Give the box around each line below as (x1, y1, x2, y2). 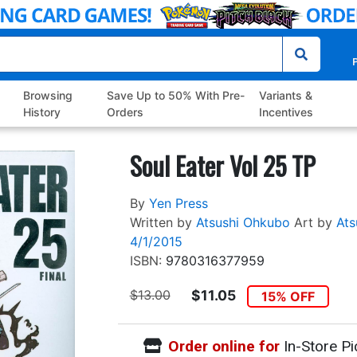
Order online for (167, 336, 280, 355)
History (23, 105, 61, 120)
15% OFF (261, 288, 315, 305)
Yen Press (148, 195, 208, 212)
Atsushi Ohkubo (195, 214, 290, 231)
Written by (129, 214, 192, 231)
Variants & (258, 88, 312, 103)
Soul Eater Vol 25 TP (129, 147, 316, 185)
